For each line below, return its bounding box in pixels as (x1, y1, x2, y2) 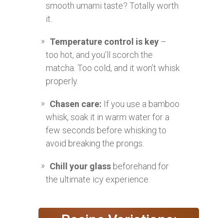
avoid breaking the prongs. (46, 138, 144, 148)
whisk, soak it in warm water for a (46, 111, 169, 122)
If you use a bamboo (102, 98, 180, 109)
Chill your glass (50, 161, 111, 171)
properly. (46, 75, 78, 86)
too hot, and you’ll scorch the (46, 49, 153, 60)
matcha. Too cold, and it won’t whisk (46, 62, 180, 73)
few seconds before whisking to (46, 125, 166, 135)
